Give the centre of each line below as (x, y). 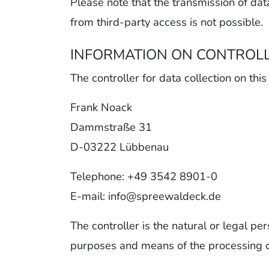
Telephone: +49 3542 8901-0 (144, 177)
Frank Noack (101, 107)
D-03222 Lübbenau (119, 147)
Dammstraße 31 (111, 127)
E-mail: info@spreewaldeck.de (146, 196)
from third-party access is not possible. (167, 22)
